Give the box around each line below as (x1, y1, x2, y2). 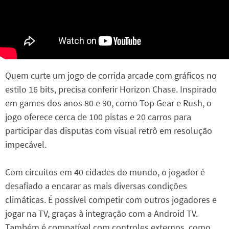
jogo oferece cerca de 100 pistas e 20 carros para (5, 110, 191, 123)
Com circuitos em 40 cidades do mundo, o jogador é (5, 166, 205, 178)
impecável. (5, 138, 47, 150)
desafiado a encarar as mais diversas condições (5, 179, 187, 192)
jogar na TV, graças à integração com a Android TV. (5, 207, 198, 219)
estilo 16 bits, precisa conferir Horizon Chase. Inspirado (5, 83, 217, 95)
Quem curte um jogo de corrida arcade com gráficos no (5, 69, 217, 81)
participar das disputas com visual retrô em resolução (5, 124, 212, 136)
